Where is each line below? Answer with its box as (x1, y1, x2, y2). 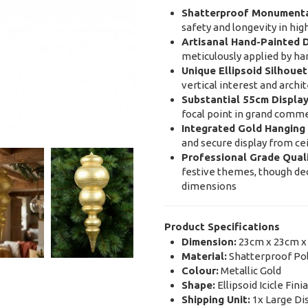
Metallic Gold (218, 265, 281, 277)
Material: (181, 250, 227, 263)
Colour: (181, 265, 219, 277)
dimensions (181, 180, 236, 192)
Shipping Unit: (181, 294, 250, 306)
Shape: (181, 279, 215, 291)
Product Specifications (164, 221, 280, 233)
